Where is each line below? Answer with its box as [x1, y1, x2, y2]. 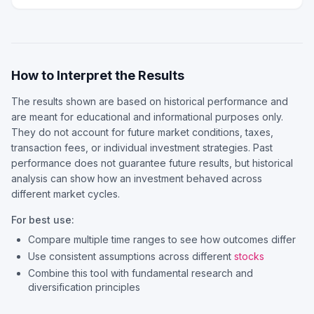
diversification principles [28, 281, 140, 293]
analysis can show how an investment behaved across [11, 172, 262, 184]
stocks [234, 250, 264, 262]
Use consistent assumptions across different [28, 250, 234, 262]
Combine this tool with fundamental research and [28, 267, 253, 279]
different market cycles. [11, 188, 120, 200]
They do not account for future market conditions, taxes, [11, 126, 273, 138]
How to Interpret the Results [11, 68, 184, 83]
